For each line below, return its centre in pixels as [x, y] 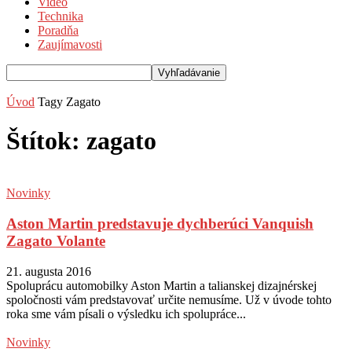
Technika [60, 16]
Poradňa [58, 31]
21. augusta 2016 [49, 271]
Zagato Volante [56, 240]
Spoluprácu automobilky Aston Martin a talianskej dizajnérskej [161, 285]
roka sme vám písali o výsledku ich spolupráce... [126, 313]
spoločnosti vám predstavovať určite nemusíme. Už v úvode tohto [169, 299]
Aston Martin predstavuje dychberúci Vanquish [160, 223]
